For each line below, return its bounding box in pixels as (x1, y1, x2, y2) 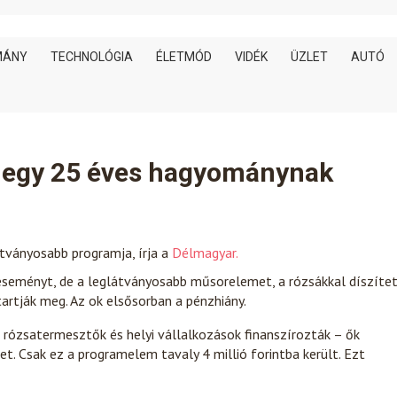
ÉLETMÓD (156, 50, 212, 64)
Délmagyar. (172, 244, 238, 261)
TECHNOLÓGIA (51, 50, 133, 64)
